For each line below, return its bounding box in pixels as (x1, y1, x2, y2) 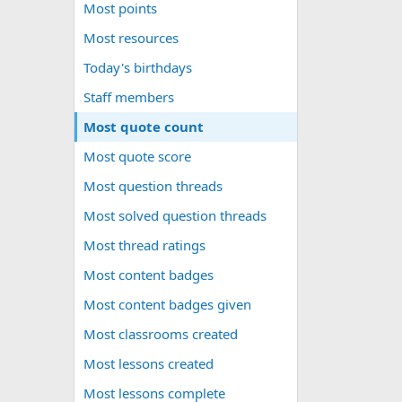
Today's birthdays (83, 58, 192, 76)
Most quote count (83, 118, 204, 135)
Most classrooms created (83, 325, 238, 343)
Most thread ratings (83, 236, 205, 254)
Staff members (83, 88, 174, 106)
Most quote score (83, 147, 191, 165)
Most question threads (83, 177, 223, 195)
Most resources (83, 29, 179, 47)
